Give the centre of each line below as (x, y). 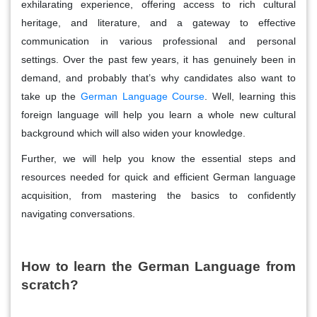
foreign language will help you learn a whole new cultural (158, 114)
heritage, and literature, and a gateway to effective (158, 22)
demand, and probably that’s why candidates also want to (158, 77)
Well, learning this (252, 96)
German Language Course (143, 96)
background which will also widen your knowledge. (133, 133)
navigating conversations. (78, 213)
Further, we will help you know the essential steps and (158, 158)
